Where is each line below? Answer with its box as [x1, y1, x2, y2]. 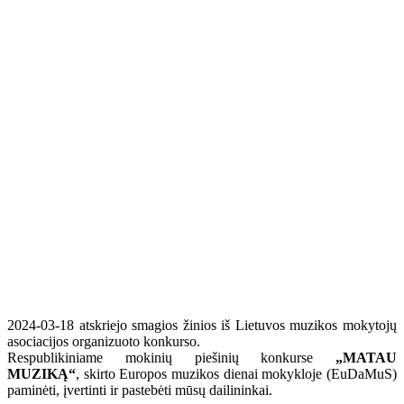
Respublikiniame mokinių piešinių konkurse [7, 349, 335, 365]
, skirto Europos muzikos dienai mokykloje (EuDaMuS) [76, 365, 397, 381]
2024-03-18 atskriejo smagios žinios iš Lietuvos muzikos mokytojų [7, 317, 397, 333]
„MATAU [335, 349, 397, 365]
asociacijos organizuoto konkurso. [7, 333, 200, 349]
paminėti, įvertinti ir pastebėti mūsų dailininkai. [7, 381, 272, 398]
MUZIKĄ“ [7, 365, 76, 381]
